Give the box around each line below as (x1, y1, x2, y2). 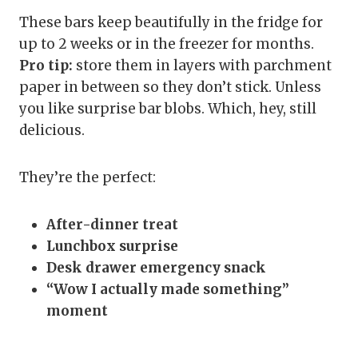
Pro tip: (19, 57, 73, 75)
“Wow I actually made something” (46, 280, 289, 299)
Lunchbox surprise (46, 237, 178, 256)
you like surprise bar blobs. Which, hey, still (19, 100, 316, 118)
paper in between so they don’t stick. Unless (19, 78, 321, 97)
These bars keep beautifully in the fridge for (19, 14, 323, 32)
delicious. (19, 121, 85, 140)
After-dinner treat (46, 216, 178, 234)
